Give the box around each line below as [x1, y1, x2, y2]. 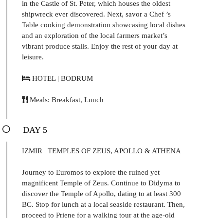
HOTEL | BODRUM [30, 74, 93, 82]
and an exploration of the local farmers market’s [22, 31, 167, 39]
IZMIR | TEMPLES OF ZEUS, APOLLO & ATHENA [22, 146, 181, 155]
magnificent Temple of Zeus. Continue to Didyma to [22, 179, 181, 187]
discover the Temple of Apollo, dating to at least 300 [22, 189, 181, 198]
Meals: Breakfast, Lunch [28, 95, 104, 104]
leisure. [22, 53, 44, 61]
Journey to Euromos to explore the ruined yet [22, 168, 160, 176]
